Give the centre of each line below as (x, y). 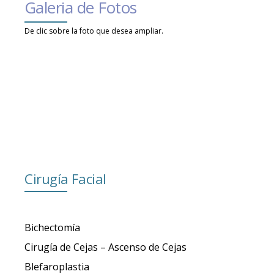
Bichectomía (52, 227)
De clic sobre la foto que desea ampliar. (94, 31)
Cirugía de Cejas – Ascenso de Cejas (106, 247)
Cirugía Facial (65, 179)
